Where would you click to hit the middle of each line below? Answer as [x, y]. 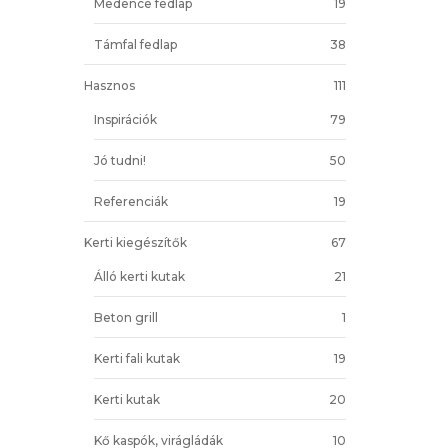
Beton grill [125, 317]
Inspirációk [125, 119]
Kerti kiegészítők [135, 242]
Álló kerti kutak [139, 276]
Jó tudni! [119, 160]
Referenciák [130, 201]
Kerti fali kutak [136, 358]
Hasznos [109, 85]
